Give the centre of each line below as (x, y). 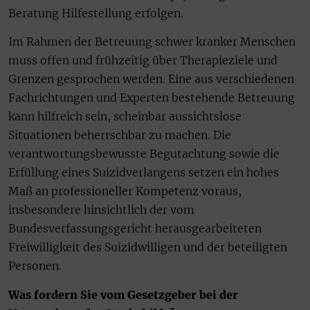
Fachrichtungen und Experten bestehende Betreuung (152, 98)
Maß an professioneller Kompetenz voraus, (125, 191)
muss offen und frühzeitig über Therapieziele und (143, 61)
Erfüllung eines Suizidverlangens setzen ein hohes (144, 173)
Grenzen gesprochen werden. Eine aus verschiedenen (151, 79)
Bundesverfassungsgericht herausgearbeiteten (135, 229)
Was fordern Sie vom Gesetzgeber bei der (123, 294)
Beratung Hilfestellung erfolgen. (96, 13)
